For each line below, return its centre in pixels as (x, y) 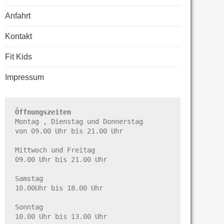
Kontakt (18, 36)
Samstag (29, 178)
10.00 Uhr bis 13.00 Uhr (61, 216)
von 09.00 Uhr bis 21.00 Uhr (69, 131)
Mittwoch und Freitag (55, 150)
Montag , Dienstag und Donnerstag (79, 121)
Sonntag (29, 207)
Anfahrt (18, 15)
